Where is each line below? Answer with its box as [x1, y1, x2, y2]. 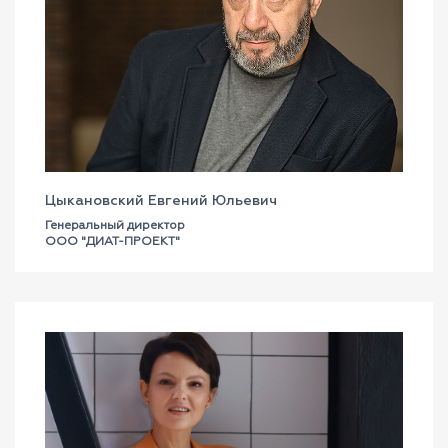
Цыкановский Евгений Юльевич [45, 194, 277, 208]
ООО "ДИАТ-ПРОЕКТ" [45, 236, 180, 248]
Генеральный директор [45, 220, 185, 232]
